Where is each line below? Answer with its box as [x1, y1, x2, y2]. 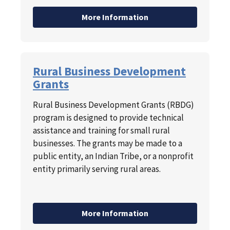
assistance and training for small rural [33, 125, 170, 137]
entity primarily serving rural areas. [33, 163, 162, 175]
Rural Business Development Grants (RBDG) [33, 99, 194, 111]
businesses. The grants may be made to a [33, 138, 182, 149]
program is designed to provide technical [33, 112, 184, 124]
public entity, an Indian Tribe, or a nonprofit [33, 150, 194, 162]
